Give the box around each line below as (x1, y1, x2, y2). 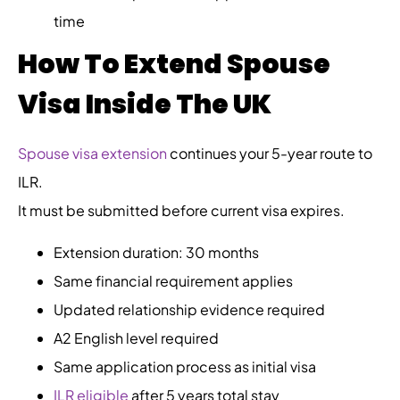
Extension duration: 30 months (54, 242, 259, 262)
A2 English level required (54, 328, 219, 347)
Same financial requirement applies (54, 271, 293, 290)
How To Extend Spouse (18, 46, 330, 84)
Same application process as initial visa (54, 356, 316, 376)
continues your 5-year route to (167, 144, 372, 163)
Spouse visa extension (18, 144, 167, 163)
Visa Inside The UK (18, 86, 271, 124)
